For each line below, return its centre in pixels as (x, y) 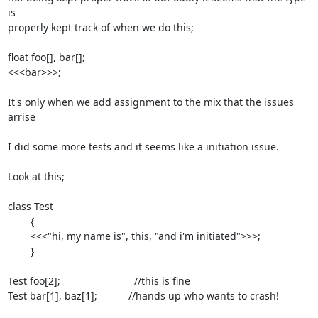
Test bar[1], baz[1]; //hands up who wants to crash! (143, 296)
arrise (21, 117)
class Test (30, 206)
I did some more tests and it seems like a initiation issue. (143, 147)
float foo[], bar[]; (46, 57)
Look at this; (36, 176)
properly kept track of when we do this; (100, 27)
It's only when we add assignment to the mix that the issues (150, 102)
